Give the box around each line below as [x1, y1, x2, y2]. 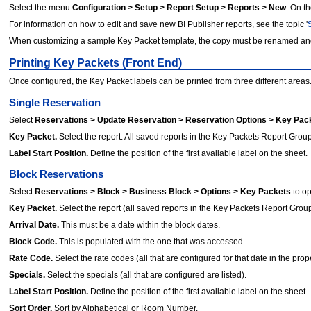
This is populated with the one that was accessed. [57, 237, 245, 247]
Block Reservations [9, 169, 103, 180]
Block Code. [9, 237, 57, 247]
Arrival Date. [9, 220, 59, 230]
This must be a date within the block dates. [59, 220, 220, 230]
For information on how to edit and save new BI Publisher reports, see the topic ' [9, 19, 308, 29]
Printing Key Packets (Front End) [9, 56, 182, 69]
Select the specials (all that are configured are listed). [45, 270, 246, 280]
